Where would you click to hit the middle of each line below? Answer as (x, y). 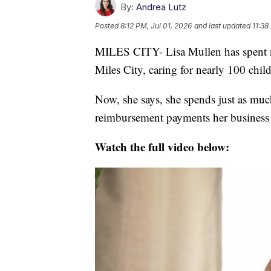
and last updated (222, 26)
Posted (108, 26)
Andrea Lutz (161, 7)
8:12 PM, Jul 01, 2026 (156, 26)
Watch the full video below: (162, 147)
